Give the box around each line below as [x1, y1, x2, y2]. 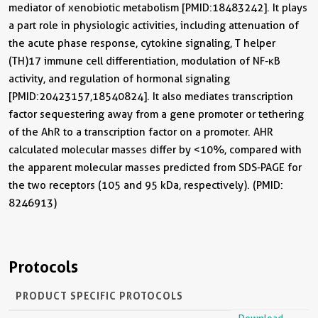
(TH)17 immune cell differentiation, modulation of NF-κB [9, 54, 280, 67]
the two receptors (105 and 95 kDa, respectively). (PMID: [9, 178, 283, 192]
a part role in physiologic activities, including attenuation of [9, 18, 299, 32]
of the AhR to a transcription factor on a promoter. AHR [9, 125, 273, 138]
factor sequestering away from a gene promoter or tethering [9, 107, 304, 121]
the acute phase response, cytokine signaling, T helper [9, 36, 275, 50]
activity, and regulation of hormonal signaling [9, 72, 230, 85]
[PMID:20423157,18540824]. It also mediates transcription [9, 89, 293, 103]
